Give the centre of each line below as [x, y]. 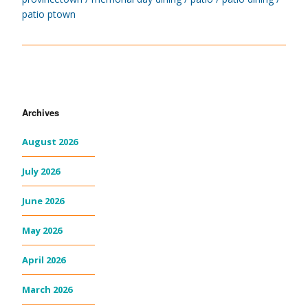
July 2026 [41, 171]
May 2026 [42, 230]
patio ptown [49, 14]
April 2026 [44, 260]
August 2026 [50, 141]
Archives [41, 112]
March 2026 [47, 289]
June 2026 [43, 200]
